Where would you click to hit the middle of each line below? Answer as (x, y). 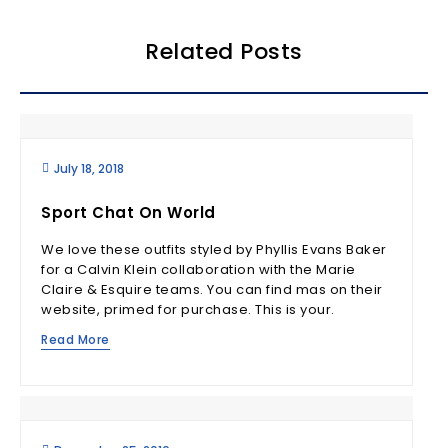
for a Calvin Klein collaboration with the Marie (198, 269)
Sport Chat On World (128, 212)
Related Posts (224, 51)
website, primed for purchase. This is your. (188, 309)
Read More (75, 339)
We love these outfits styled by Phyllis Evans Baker (214, 249)
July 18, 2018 (89, 168)
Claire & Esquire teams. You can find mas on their (212, 289)
